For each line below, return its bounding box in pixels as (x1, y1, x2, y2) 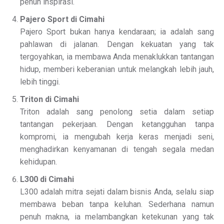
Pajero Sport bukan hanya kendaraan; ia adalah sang (20, 27, 214, 36)
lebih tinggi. (20, 77, 60, 86)
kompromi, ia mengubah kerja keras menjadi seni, (20, 132, 214, 141)
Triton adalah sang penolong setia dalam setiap (20, 107, 214, 116)
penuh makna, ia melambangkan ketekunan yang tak (20, 212, 214, 221)
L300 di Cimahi (20, 174, 74, 184)
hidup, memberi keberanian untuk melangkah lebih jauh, (20, 64, 214, 74)
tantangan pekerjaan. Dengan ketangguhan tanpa (20, 119, 214, 129)
